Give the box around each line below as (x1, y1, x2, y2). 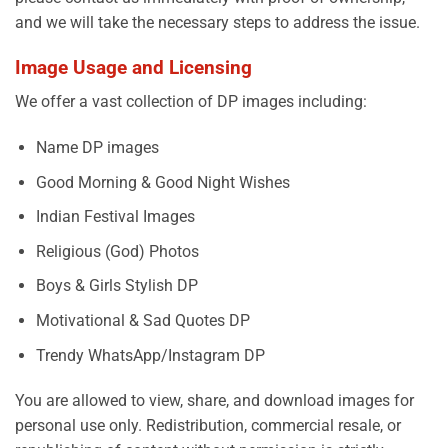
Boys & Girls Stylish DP (35, 276, 198, 296)
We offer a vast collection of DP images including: (15, 92, 367, 112)
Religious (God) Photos (35, 241, 199, 261)
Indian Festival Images (35, 207, 195, 227)
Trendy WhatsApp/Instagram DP (35, 345, 265, 365)
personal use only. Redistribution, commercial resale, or (15, 416, 401, 436)
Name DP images (35, 138, 159, 158)
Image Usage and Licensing (15, 55, 252, 79)
